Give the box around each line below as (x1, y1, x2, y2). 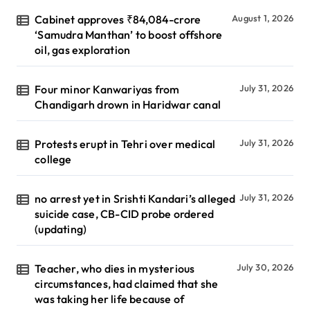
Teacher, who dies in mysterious (35, 262, 195, 276)
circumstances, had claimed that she (35, 277, 219, 291)
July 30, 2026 (237, 262, 293, 273)
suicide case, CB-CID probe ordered (35, 207, 215, 221)
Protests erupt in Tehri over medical (35, 137, 216, 152)
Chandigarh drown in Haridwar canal (35, 98, 221, 112)
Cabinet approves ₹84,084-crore (35, 12, 201, 27)
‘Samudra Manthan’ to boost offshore (35, 28, 223, 42)
